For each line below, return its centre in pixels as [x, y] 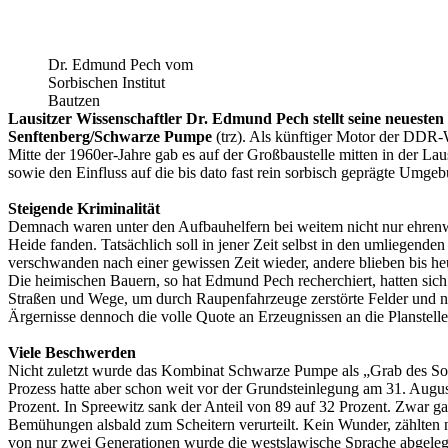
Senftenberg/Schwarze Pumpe [110, 137]
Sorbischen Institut [106, 83]
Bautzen [74, 101]
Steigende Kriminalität [84, 209]
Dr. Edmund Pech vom [120, 65]
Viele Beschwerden [72, 353]
